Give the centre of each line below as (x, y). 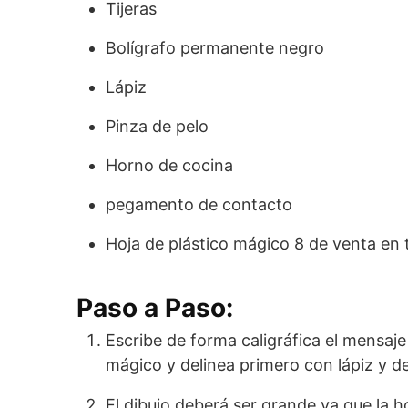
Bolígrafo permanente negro (215, 47)
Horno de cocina (169, 165)
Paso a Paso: (155, 307)
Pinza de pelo (157, 126)
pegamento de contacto (199, 204)
